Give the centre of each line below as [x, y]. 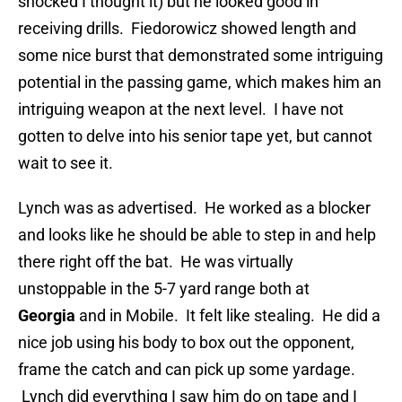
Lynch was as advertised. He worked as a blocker [194, 208]
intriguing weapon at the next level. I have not [181, 109]
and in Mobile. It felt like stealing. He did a [230, 316]
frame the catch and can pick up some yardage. [187, 370]
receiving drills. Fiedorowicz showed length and [187, 29]
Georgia [48, 316]
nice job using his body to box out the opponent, [186, 343]
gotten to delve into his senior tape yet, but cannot [195, 136]
